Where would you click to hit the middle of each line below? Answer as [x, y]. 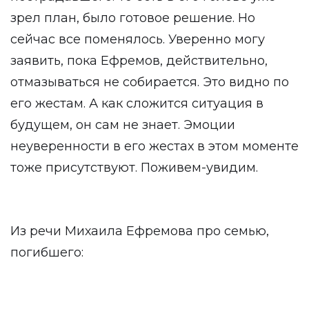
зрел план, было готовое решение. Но [133, 18]
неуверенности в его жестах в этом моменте [154, 146]
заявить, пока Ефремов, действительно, [139, 61]
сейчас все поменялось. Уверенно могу [138, 39]
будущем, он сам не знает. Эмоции [123, 125]
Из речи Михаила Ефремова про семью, [140, 231]
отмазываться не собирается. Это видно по [150, 82]
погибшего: [47, 252]
